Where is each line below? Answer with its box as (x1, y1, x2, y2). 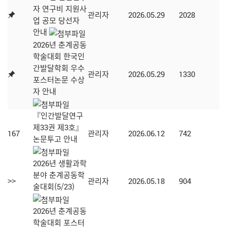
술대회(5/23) (33, 180, 74, 193)
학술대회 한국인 (33, 50, 85, 62)
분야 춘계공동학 (33, 169, 85, 181)
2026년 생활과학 (33, 157, 87, 169)
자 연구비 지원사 (33, 3, 87, 15)
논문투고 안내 (33, 133, 78, 145)
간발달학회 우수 (33, 62, 85, 74)
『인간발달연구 (33, 109, 83, 122)
